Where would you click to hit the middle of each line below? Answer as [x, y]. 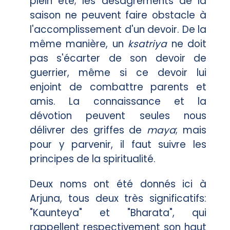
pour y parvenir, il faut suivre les [118, 144]
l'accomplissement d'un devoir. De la [118, 29]
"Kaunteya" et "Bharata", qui [118, 213]
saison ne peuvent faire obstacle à [118, 15]
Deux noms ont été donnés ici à [118, 184]
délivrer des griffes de [89, 130]
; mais [191, 130]
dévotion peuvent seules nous [118, 116]
